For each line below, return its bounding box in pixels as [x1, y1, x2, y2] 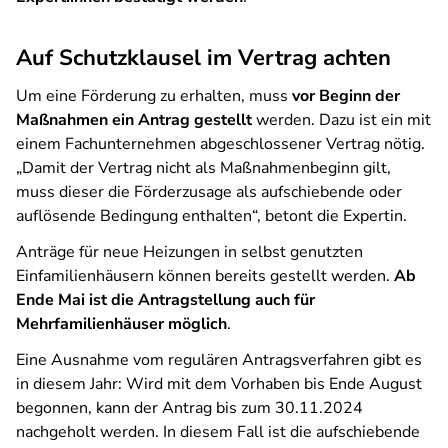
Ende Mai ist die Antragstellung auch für [16, 289, 315, 311]
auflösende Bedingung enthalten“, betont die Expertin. [16, 205, 407, 227]
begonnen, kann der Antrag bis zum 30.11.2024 [16, 397, 363, 419]
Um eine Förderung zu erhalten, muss [16, 85, 292, 107]
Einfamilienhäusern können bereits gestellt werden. [16, 265, 394, 287]
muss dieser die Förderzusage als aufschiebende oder [16, 181, 402, 203]
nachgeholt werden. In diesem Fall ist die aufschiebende [16, 421, 420, 443]
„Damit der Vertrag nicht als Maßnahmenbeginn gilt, [16, 157, 391, 179]
